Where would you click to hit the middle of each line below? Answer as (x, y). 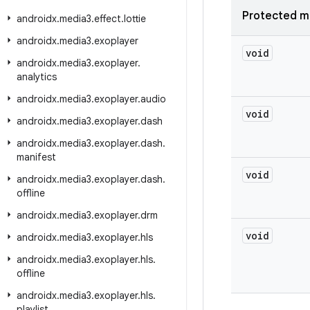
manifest (36, 157)
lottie (135, 19)
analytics (37, 77)
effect (108, 19)
